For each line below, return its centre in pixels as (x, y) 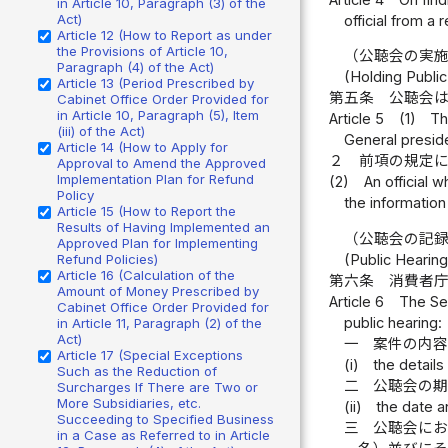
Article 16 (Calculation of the (146, 274)
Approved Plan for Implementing (157, 242)
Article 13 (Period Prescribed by (155, 82)
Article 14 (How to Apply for (142, 146)
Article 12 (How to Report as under (164, 34)
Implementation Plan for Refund (155, 178)
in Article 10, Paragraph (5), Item (158, 114)
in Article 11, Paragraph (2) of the (159, 322)
